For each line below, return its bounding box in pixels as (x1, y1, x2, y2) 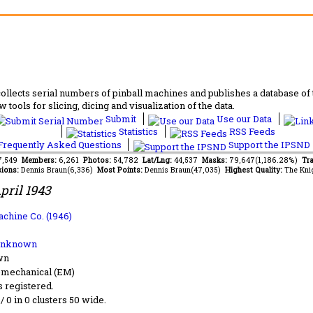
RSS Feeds (227, 125, 275, 138)
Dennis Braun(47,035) (144, 165, 225, 175)
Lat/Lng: (143, 155, 174, 165)
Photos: (83, 155, 113, 165)
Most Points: (96, 165, 145, 175)
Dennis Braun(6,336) (20, 165, 97, 175)
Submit (103, 112, 138, 125)
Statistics (117, 125, 160, 138)
